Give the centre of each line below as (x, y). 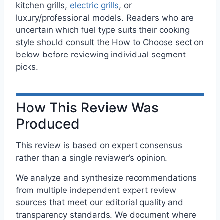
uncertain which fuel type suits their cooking (103, 30)
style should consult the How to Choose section (110, 42)
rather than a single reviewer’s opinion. (92, 158)
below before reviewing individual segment (101, 54)
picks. (27, 67)
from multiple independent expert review (96, 190)
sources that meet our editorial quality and (99, 202)
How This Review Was (87, 107)
